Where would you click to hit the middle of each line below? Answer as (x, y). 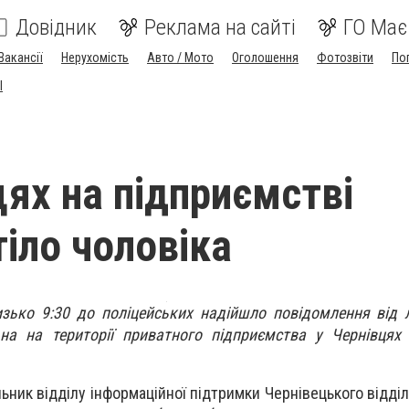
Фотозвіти (345, 58)
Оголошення (265, 58)
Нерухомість (95, 58)
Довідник (56, 27)
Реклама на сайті (220, 27)
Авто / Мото (180, 58)
